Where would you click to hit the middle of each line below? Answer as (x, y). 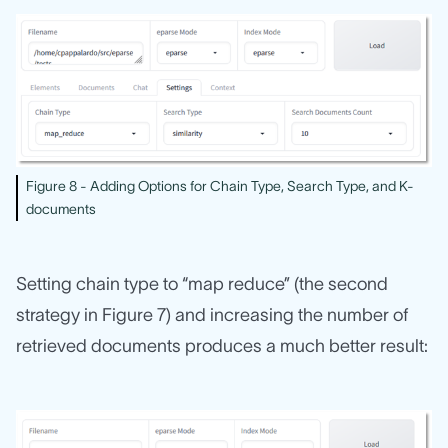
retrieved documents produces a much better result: (222, 345)
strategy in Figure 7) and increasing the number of (212, 314)
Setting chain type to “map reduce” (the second (202, 283)
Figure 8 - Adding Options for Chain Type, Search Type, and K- (220, 185)
